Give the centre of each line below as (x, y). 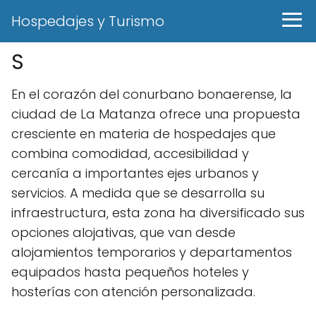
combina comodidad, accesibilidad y (130, 153)
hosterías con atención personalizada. (133, 292)
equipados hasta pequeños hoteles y (130, 272)
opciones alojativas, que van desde (123, 232)
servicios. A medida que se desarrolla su (138, 193)
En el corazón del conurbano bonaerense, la (152, 94)
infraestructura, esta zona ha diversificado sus (158, 213)
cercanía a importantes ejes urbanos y (135, 173)
